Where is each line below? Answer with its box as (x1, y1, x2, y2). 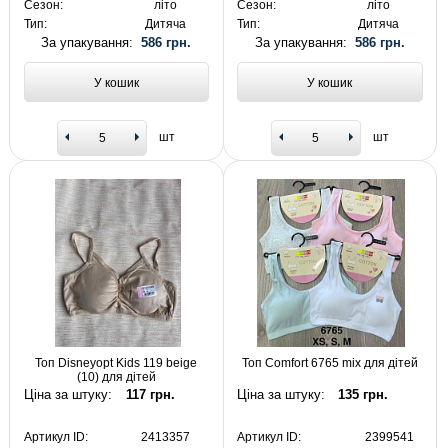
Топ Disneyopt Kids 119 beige (35, 356, 198, 371)
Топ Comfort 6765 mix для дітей (241, 356, 418, 371)
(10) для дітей (76, 370, 156, 385)
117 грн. (125, 386, 175, 402)
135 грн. (338, 386, 389, 402)
